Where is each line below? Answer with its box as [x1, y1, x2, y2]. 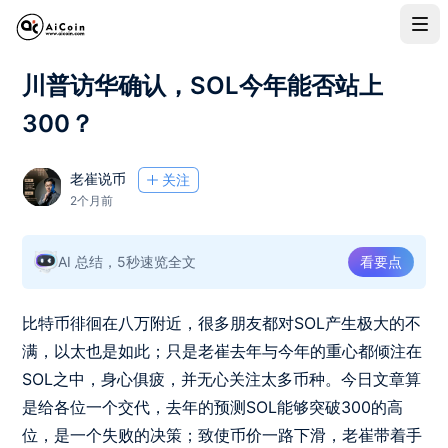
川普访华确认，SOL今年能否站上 [22, 71, 384, 100]
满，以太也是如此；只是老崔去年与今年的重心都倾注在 [22, 341, 423, 361]
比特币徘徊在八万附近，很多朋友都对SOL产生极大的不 [22, 313, 422, 333]
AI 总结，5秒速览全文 [58, 253, 197, 270]
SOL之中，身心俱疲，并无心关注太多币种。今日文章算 [22, 369, 422, 389]
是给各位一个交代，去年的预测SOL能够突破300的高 [22, 397, 404, 417]
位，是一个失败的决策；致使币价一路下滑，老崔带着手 [22, 425, 423, 445]
